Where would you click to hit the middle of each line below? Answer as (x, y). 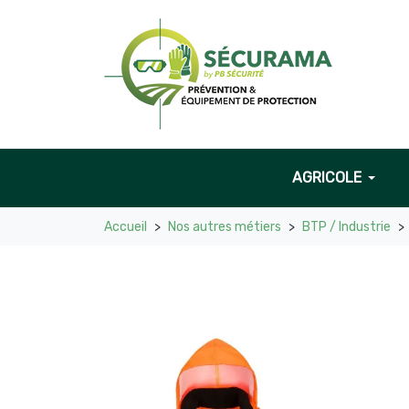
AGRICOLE (327, 178)
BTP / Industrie (346, 227)
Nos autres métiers (225, 227)
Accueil (126, 227)
